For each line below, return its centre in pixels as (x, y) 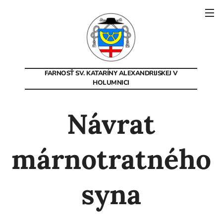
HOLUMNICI (111, 83)
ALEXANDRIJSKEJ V (148, 73)
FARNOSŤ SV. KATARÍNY (82, 73)
